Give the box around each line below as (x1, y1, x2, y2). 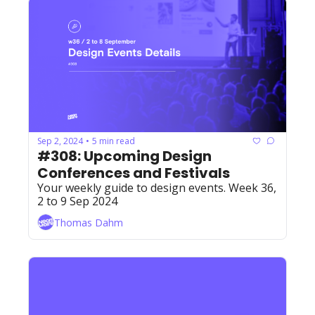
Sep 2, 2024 (37, 134, 83, 147)
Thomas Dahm (54, 215, 123, 229)
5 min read (92, 134, 135, 147)
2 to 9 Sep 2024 (37, 193, 117, 210)
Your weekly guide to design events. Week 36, (37, 180, 276, 196)
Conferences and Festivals (37, 163, 230, 184)
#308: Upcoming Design (37, 146, 212, 167)
